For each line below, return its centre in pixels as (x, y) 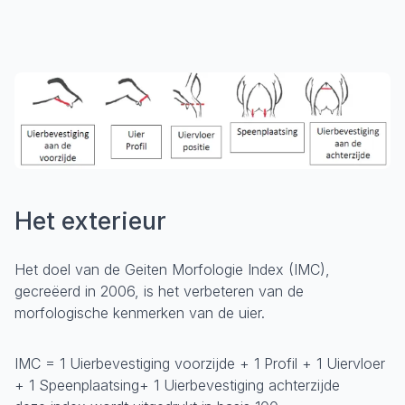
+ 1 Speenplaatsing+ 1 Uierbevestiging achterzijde (177, 385)
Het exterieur (90, 221)
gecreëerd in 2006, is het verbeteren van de (159, 291)
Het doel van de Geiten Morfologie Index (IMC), (172, 269)
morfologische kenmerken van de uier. (140, 312)
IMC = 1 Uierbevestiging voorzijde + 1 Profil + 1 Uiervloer (200, 363)
